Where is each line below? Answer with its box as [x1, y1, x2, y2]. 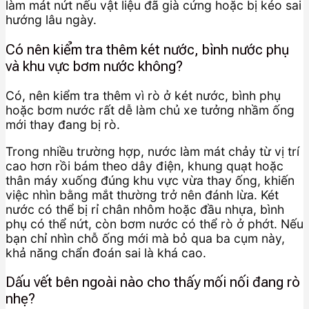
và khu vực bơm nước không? [6, 57, 183, 74]
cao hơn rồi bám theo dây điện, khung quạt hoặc [6, 158, 283, 173]
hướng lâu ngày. [6, 12, 97, 28]
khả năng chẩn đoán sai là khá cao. [6, 245, 206, 260]
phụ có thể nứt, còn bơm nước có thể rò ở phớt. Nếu [6, 216, 303, 231]
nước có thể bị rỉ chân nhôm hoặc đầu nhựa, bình [6, 201, 284, 217]
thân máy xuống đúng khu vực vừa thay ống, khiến [6, 172, 295, 188]
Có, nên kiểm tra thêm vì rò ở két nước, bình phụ [6, 88, 281, 103]
